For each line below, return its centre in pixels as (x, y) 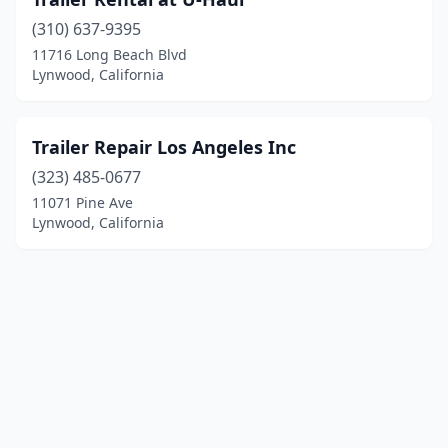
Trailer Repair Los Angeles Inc (164, 147)
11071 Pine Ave (82, 202)
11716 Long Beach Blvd (109, 54)
